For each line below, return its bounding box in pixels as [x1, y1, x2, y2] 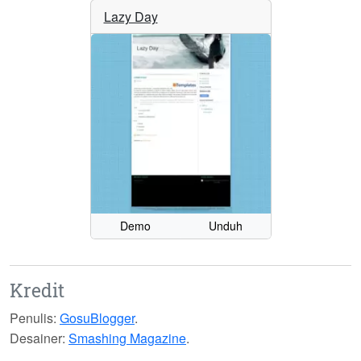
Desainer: [10, 329, 65, 348]
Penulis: [10, 309, 56, 328]
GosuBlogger [60, 309, 135, 328]
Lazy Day [103, 7, 158, 27]
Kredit [10, 277, 64, 303]
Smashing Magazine [68, 329, 186, 348]
